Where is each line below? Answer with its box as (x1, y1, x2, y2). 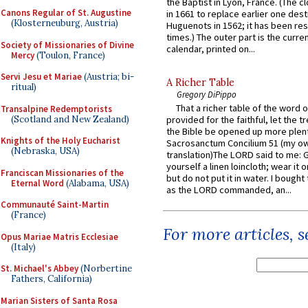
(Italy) (11, 241, 36, 253)
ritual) (11, 81, 36, 93)
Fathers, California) (11, 273, 92, 285)
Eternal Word (11, 177, 64, 189)
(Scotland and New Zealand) (11, 113, 129, 125)
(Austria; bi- (82, 71, 134, 82)
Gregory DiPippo (177, 88, 236, 100)
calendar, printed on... (166, 42, 255, 55)
